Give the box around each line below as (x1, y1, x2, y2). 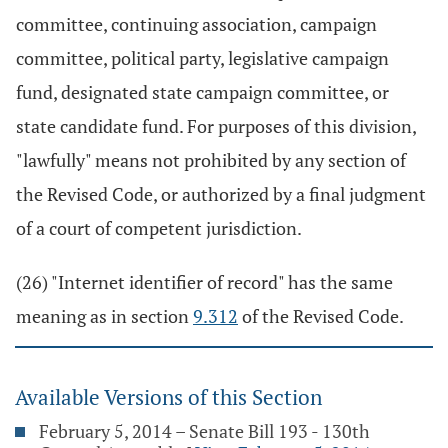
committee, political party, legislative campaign (16, 46, 389, 70)
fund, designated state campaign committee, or (16, 80, 389, 104)
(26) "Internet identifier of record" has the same (16, 270, 393, 294)
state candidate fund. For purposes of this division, (16, 114, 416, 138)
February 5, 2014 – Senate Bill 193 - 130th (39, 419, 370, 443)
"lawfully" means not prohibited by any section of (16, 148, 406, 172)
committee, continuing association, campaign (16, 12, 377, 36)
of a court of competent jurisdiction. (16, 216, 302, 240)
